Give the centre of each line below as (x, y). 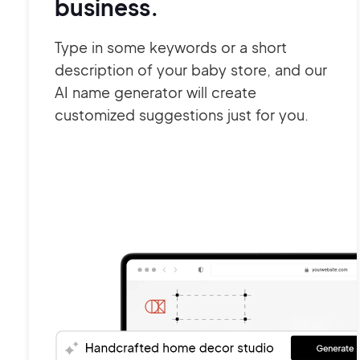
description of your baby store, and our (191, 70)
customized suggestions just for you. (182, 115)
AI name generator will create (155, 92)
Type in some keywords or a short (171, 47)
